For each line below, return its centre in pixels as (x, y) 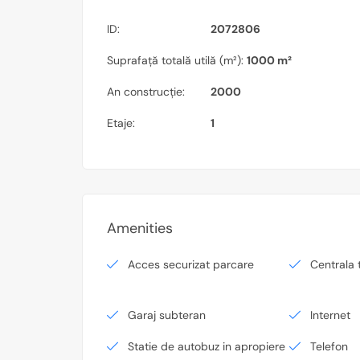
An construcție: (146, 92)
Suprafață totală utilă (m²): (175, 60)
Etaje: (121, 123)
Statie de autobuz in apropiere (207, 346)
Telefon (329, 346)
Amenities (140, 228)
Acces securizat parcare (191, 264)
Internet (331, 315)
